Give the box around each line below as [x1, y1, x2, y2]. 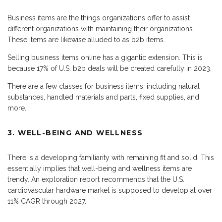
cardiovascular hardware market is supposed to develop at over [7, 186, 212, 195]
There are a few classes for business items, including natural [7, 82, 200, 91]
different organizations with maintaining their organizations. [7, 25, 194, 33]
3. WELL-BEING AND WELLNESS [7, 128, 143, 138]
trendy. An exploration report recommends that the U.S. [7, 175, 184, 184]
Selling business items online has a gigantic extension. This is [7, 54, 203, 62]
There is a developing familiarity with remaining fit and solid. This [7, 154, 214, 162]
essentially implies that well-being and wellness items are [7, 165, 192, 173]
